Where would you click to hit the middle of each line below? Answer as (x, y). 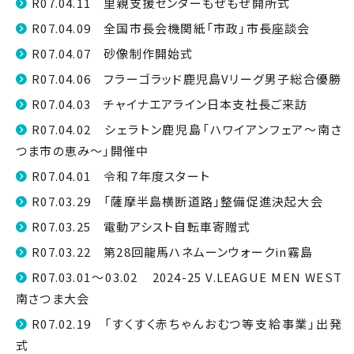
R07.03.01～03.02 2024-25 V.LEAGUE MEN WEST (187, 277)
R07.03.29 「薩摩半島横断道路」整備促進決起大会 (177, 201)
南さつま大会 (53, 298)
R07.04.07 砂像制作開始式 (113, 53)
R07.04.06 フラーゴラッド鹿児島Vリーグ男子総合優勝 (187, 79)
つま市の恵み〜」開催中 (83, 151)
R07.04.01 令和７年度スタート (121, 176)
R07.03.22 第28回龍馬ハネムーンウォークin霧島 (173, 252)
